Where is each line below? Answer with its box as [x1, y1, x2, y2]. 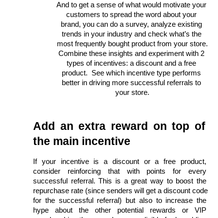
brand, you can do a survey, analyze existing [61, 20, 202, 28]
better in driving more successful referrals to [62, 78, 201, 87]
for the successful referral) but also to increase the [33, 196, 206, 204]
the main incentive [33, 134, 130, 147]
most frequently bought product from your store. [57, 39, 208, 48]
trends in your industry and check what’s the [61, 30, 201, 38]
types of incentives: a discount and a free [67, 59, 196, 67]
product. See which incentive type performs [62, 69, 201, 77]
